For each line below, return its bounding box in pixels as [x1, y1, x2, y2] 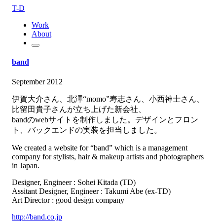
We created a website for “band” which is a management [12, 143, 187, 152]
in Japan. [12, 161, 39, 170]
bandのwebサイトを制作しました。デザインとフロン [12, 115, 198, 124]
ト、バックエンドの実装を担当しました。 [12, 125, 162, 134]
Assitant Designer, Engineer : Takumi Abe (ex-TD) [12, 186, 171, 195]
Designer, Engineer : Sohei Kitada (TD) [12, 178, 136, 186]
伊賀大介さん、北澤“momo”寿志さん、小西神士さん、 [12, 94, 204, 103]
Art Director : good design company [12, 195, 124, 204]
